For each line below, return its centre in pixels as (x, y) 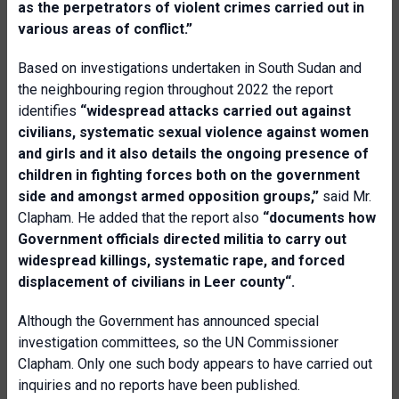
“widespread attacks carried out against (214, 111)
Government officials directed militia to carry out (182, 239)
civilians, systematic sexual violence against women (193, 132)
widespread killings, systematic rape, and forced (181, 261)
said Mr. (345, 196)
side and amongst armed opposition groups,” (168, 196)
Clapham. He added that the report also (138, 218)
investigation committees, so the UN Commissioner (178, 342)
